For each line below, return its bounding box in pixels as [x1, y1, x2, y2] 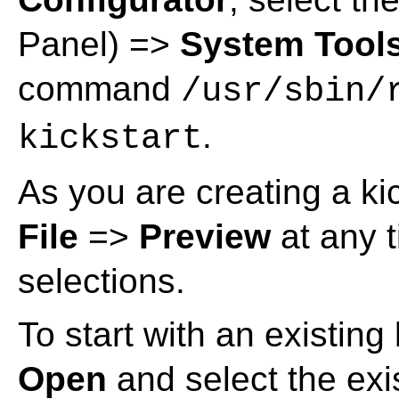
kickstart [18, 118, 202, 159]
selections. [18, 262, 185, 300]
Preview [139, 217, 271, 256]
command [18, 69, 181, 108]
